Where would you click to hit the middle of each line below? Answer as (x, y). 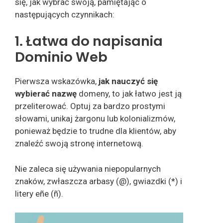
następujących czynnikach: (65, 14)
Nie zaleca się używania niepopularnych (88, 168)
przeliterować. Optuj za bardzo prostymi (90, 106)
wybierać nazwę (47, 94)
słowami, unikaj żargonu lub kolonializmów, (95, 119)
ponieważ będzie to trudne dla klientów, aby (96, 131)
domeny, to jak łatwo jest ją (130, 94)
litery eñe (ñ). (39, 193)
